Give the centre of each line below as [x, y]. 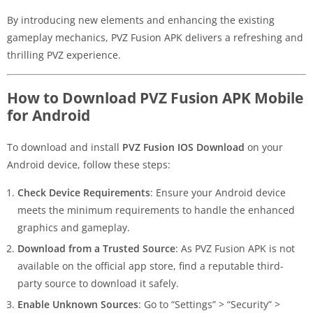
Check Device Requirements [84, 193]
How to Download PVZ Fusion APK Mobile [155, 98]
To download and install [65, 147]
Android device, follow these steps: [89, 165]
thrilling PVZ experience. [64, 55]
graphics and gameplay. [74, 228]
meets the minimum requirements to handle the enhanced [156, 210]
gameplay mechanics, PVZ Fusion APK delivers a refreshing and [155, 38]
